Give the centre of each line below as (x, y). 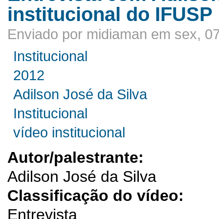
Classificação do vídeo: (98, 195)
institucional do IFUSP (110, 14)
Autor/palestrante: (78, 157)
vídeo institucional (69, 132)
